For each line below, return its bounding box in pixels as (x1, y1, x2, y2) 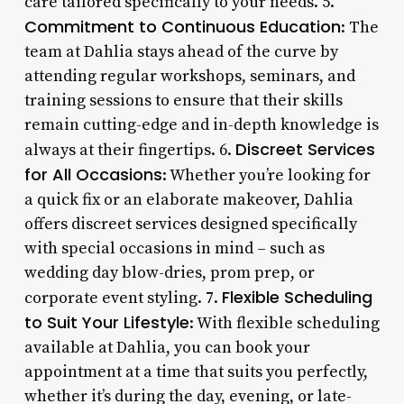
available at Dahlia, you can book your (23, 336, 310, 358)
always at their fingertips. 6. (23, 139, 235, 161)
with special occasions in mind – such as (23, 237, 325, 259)
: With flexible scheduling (188, 312, 380, 334)
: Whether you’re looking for (161, 164, 371, 186)
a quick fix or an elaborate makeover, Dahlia (23, 188, 353, 210)
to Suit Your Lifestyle (23, 310, 189, 334)
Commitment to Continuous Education (23, 14, 341, 38)
